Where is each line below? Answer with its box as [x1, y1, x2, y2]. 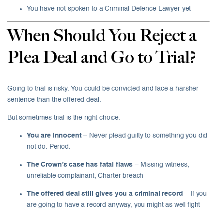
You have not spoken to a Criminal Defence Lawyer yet [27, 5, 191, 13]
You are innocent [27, 132, 82, 139]
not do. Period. [27, 143, 71, 151]
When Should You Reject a [7, 26, 197, 47]
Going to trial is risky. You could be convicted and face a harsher [7, 85, 199, 93]
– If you [183, 190, 207, 198]
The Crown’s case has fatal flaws [27, 161, 133, 169]
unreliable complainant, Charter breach [27, 172, 144, 180]
